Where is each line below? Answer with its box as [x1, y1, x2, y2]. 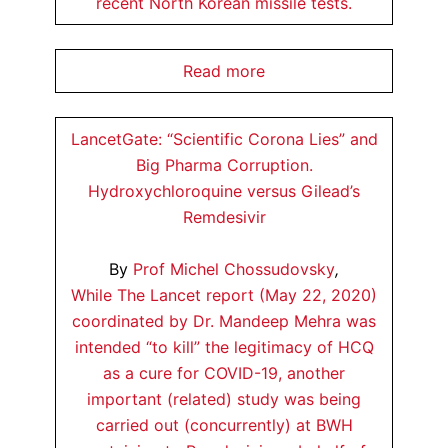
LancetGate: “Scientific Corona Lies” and [70, 129, 378, 149]
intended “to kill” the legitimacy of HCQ [74, 337, 374, 357]
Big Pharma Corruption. [135, 155, 313, 175]
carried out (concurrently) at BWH [95, 415, 353, 435]
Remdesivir [182, 207, 266, 227]
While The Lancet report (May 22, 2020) [71, 285, 377, 305]
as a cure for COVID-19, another [103, 363, 345, 383]
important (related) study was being [87, 389, 361, 409]
